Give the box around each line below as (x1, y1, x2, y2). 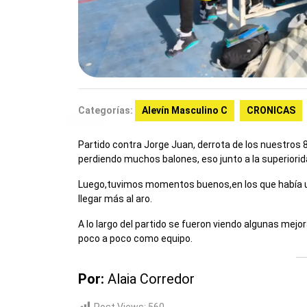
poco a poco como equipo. (78, 232, 193, 244)
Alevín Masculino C (142, 104, 228, 116)
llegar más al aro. (78, 193, 152, 204)
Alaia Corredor (108, 270, 195, 287)
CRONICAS (247, 104, 295, 116)
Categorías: (78, 104, 133, 116)
